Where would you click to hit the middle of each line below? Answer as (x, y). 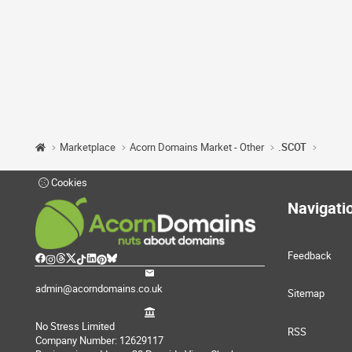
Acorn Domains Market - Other (197, 147)
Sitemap (306, 293)
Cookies (68, 183)
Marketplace (88, 147)
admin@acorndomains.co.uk (99, 288)
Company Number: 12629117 (99, 341)
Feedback (310, 256)
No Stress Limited (75, 326)
